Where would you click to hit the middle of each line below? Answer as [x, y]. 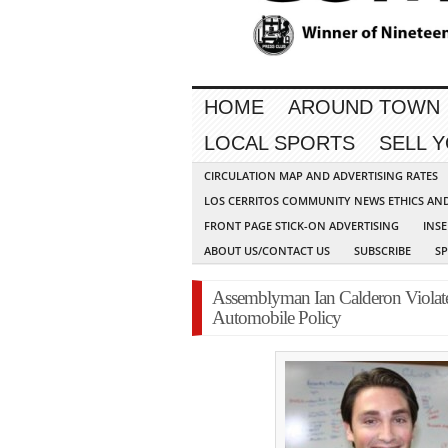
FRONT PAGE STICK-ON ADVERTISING [301, 226]
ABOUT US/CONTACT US [267, 251]
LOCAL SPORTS [279, 143]
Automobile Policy [278, 318]
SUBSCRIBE [382, 251]
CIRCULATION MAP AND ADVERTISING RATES [321, 176]
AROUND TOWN [364, 107]
